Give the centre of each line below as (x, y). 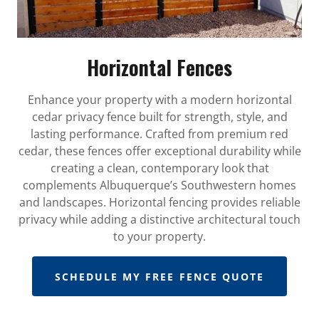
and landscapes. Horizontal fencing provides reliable (159, 203)
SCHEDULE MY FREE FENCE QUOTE (159, 276)
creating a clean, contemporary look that (159, 168)
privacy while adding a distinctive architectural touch (159, 220)
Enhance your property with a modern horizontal (159, 100)
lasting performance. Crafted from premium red (159, 134)
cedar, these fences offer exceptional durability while (159, 151)
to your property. (159, 237)
